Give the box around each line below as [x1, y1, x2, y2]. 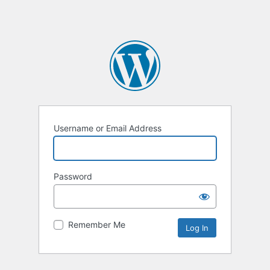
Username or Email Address [54, 123, 162, 134]
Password [54, 171, 92, 182]
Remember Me [68, 219, 125, 230]
